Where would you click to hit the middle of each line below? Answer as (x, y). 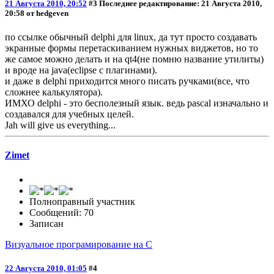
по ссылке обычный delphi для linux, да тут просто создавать (131, 37)
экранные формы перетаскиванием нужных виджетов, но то (131, 48)
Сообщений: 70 (61, 212)
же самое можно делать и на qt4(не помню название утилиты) (134, 59)
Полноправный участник (82, 201)
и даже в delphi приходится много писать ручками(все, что (127, 81)
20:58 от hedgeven (37, 13)
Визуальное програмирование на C (79, 244)
